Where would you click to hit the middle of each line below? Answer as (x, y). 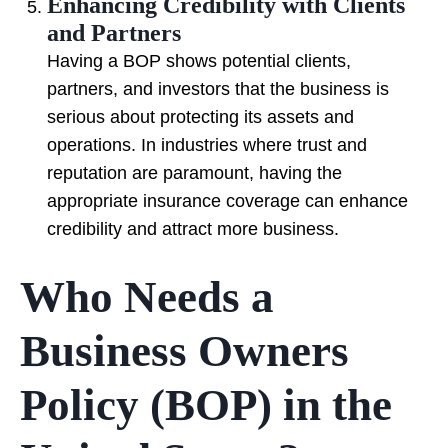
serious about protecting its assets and (200, 117)
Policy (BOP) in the (206, 405)
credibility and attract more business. (193, 229)
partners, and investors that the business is (218, 89)
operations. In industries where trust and (207, 145)
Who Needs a (147, 297)
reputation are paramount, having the (194, 173)
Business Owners (184, 351)
